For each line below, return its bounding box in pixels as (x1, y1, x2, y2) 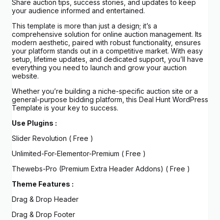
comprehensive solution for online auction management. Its (12, 30, 202, 39)
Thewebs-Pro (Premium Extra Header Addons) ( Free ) (12, 165, 190, 173)
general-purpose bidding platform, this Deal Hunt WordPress (12, 95, 208, 104)
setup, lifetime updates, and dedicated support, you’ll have (12, 55, 203, 64)
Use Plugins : (12, 119, 57, 128)
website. (12, 72, 39, 81)
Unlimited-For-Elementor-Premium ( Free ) (12, 149, 146, 158)
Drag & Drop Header (12, 195, 79, 204)
